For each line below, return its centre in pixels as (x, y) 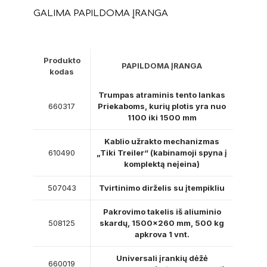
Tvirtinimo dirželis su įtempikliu (162, 188)
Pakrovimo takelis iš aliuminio (162, 212)
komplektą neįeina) (162, 164)
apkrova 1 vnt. (162, 235)
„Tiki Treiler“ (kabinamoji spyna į (162, 153)
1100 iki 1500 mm (162, 118)
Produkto (62, 60)
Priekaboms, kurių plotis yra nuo (162, 106)
